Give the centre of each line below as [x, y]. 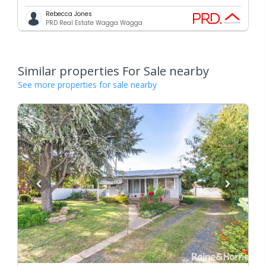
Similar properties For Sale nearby [113, 71]
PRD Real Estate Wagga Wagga [94, 23]
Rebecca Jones [69, 14]
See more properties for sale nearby [87, 84]
